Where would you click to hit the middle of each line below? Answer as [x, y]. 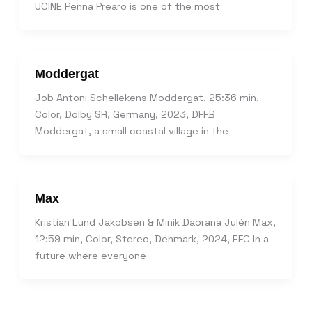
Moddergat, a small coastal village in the [131, 131]
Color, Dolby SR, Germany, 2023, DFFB [129, 115]
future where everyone [90, 256]
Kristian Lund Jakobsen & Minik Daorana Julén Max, [155, 223]
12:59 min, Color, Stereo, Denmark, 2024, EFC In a [151, 239]
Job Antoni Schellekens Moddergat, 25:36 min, [147, 98]
